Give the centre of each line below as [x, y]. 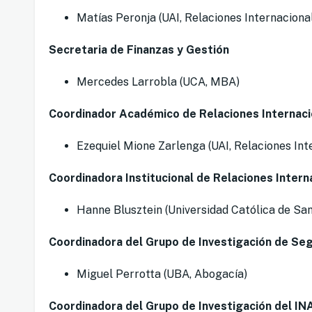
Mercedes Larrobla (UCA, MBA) [158, 82]
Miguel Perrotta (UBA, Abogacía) [162, 274]
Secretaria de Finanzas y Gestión [139, 50]
